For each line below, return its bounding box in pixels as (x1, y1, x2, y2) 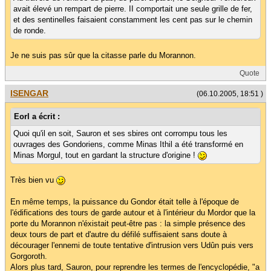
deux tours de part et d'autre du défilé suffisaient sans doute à (10, 230, 227, 240)
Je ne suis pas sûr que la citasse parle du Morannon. (10, 51, 196, 60)
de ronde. (13, 26, 46, 36)
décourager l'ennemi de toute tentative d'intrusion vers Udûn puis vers (10, 241, 253, 250)
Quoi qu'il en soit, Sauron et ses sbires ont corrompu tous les (13, 129, 227, 139)
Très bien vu (10, 175, 56, 185)
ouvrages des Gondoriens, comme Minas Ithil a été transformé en (13, 140, 243, 149)
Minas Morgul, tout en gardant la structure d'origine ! (13, 151, 198, 160)
